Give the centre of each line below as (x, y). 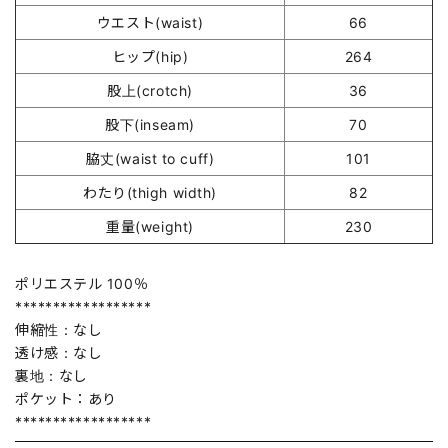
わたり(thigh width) (150, 192)
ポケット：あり (66, 398)
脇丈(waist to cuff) (150, 158)
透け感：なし (59, 352)
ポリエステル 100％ (82, 283)
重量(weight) (150, 226)
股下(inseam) (150, 124)
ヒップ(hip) (150, 56)
